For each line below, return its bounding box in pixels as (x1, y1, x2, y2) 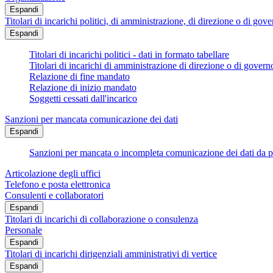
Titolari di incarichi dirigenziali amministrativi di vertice (5, 249, 217, 260)
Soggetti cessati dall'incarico (29, 93, 137, 104)
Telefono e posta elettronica (5, 179, 110, 190)
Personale (5, 225, 42, 236)
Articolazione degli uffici (5, 168, 101, 179)
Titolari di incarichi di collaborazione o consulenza (5, 214, 198, 225)
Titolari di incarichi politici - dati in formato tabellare (29, 49, 229, 60)
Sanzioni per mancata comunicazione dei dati (5, 114, 178, 125)
